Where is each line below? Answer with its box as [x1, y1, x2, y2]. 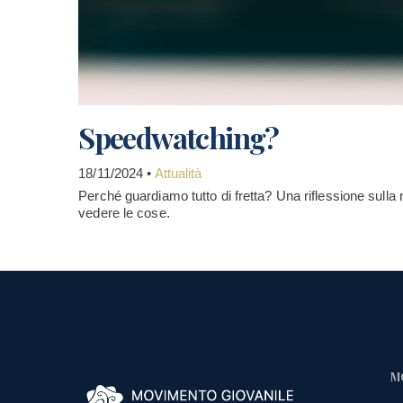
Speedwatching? [78, 118, 279, 157]
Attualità [154, 166, 202, 181]
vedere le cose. [78, 205, 170, 220]
